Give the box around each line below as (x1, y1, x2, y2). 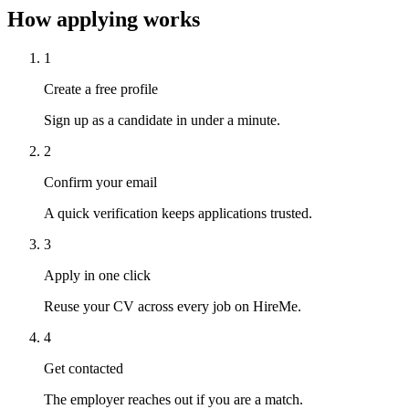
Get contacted (44, 360, 123, 376)
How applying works (7, 6, 200, 31)
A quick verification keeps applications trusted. (44, 204, 312, 221)
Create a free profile (44, 80, 158, 97)
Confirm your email (44, 173, 157, 190)
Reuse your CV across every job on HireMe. (44, 298, 301, 314)
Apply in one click (44, 267, 151, 283)
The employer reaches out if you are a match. (44, 391, 303, 407)
